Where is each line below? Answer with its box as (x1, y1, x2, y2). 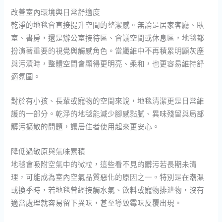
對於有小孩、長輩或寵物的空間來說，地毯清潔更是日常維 (11, 96, 205, 106)
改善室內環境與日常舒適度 (11, 7, 101, 17)
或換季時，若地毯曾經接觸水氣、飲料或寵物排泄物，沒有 (11, 184, 205, 195)
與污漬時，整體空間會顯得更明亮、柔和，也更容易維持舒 (11, 58, 205, 69)
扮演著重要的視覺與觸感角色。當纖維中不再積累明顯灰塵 (11, 46, 205, 56)
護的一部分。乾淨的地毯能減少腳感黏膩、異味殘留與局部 (11, 109, 205, 119)
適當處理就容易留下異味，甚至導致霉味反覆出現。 (11, 197, 182, 208)
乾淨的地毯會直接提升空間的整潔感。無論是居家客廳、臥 (11, 20, 205, 30)
